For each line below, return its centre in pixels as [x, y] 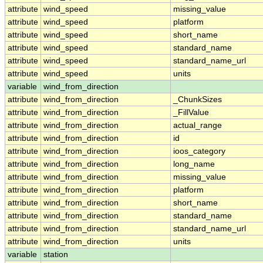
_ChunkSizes [198, 100]
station [56, 255]
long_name [194, 164]
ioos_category [199, 151]
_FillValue [191, 113]
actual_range [198, 126]
